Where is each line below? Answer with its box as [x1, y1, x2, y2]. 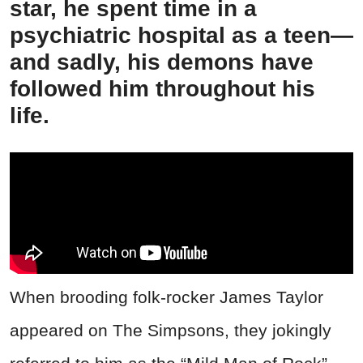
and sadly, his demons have [10, 49, 314, 75]
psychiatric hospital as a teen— [10, 22, 353, 48]
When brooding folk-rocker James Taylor [10, 287, 323, 306]
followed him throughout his [10, 75, 315, 101]
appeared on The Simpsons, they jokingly [10, 320, 331, 340]
